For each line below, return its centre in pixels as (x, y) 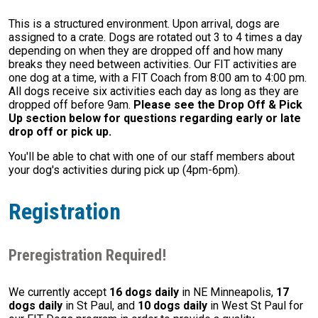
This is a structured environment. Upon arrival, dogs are (144, 24)
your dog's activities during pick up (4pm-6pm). (124, 170)
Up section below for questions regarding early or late (155, 119)
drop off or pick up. (60, 132)
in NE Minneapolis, (227, 292)
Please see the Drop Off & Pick (218, 105)
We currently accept (59, 292)
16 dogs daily (144, 292)
